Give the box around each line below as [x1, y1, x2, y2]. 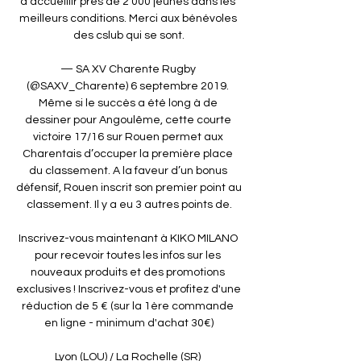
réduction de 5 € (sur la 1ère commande [22, 300, 234, 312]
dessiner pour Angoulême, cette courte [24, 114, 231, 126]
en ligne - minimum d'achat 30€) [44, 317, 214, 329]
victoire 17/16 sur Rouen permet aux [32, 131, 223, 143]
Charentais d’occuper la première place [23, 147, 233, 160]
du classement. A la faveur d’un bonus [28, 164, 227, 176]
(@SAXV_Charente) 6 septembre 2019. [27, 80, 229, 92]
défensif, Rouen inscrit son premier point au [16, 181, 242, 193]
